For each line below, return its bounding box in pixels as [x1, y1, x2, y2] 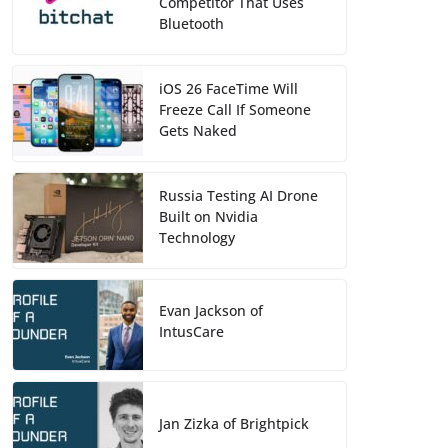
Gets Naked [159, 121, 237, 141]
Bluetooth [159, 14, 224, 34]
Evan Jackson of [159, 301, 263, 321]
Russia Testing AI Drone [159, 186, 318, 206]
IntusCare [159, 322, 224, 342]
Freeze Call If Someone [159, 100, 311, 120]
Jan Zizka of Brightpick [159, 413, 309, 433]
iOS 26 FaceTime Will [159, 79, 298, 99]
